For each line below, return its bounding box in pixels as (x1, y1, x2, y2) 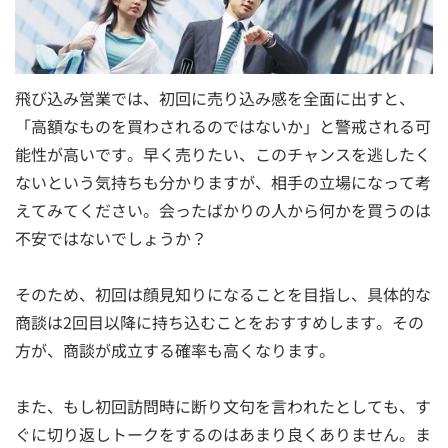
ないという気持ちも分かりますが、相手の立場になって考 (15, 170, 431, 195)
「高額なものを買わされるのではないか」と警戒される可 (15, 114, 431, 139)
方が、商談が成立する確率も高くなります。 (15, 338, 335, 363)
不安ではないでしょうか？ (15, 226, 207, 251)
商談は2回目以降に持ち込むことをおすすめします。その (15, 310, 424, 335)
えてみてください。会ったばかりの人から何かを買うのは (15, 198, 431, 223)
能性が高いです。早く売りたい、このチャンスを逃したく (15, 142, 431, 167)
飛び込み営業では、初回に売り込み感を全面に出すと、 (15, 86, 415, 111)
